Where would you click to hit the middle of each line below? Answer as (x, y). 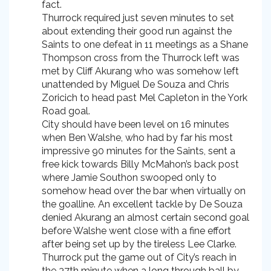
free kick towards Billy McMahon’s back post (140, 164)
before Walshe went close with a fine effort (136, 231)
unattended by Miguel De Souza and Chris (135, 84)
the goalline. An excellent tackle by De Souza (142, 204)
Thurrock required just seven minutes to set (138, 18)
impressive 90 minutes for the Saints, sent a (139, 151)
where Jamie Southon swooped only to (129, 178)
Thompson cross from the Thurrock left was (141, 58)
